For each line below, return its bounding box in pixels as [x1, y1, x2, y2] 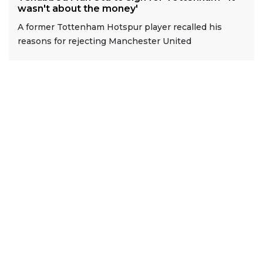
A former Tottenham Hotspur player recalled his [18, 21, 222, 32]
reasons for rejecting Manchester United [18, 35, 191, 46]
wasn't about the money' [18, 2, 138, 14]
